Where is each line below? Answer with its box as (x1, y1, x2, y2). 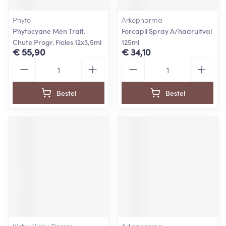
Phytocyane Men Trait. (13, 26, 85, 36)
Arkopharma (122, 15, 162, 25)
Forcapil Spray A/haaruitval (122, 26, 212, 36)
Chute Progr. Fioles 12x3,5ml (13, 37, 101, 47)
